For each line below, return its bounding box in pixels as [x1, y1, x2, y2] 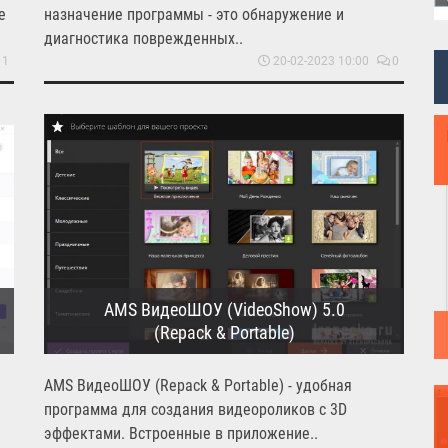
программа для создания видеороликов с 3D [44, 399, 347, 419]
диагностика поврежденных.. [44, 28, 243, 48]
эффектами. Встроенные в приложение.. [44, 423, 318, 443]
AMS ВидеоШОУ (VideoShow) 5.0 [103, 298, 345, 320]
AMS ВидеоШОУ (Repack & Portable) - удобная [44, 375, 352, 395]
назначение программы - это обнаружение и [44, 4, 344, 24]
